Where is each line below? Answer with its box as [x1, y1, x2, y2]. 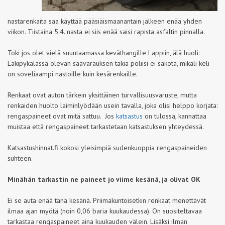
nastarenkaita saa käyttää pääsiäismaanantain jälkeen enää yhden [8, 17, 202, 26]
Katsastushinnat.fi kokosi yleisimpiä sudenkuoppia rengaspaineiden [8, 143, 207, 152]
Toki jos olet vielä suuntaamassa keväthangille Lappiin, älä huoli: [8, 48, 199, 57]
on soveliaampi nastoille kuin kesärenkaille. [8, 69, 138, 78]
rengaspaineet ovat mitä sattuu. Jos [8, 111, 116, 121]
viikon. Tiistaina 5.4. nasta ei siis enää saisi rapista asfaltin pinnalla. [8, 27, 205, 36]
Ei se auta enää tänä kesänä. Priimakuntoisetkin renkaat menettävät [8, 196, 206, 205]
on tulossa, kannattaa [143, 111, 206, 121]
